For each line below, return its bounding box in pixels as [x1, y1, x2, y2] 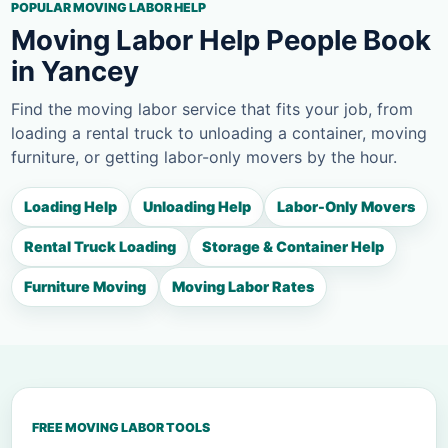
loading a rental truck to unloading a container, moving [11, 123, 427, 144]
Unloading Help [143, 198, 251, 216]
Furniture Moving [24, 278, 146, 296]
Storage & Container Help [202, 238, 384, 256]
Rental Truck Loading [24, 238, 176, 256]
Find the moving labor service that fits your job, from [11, 99, 413, 120]
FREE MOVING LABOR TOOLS [32, 420, 210, 436]
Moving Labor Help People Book [11, 23, 431, 58]
